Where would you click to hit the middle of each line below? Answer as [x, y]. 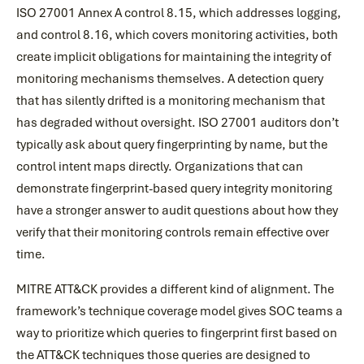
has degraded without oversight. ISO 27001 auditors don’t [178, 123]
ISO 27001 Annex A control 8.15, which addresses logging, [179, 13]
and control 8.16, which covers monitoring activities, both [177, 35]
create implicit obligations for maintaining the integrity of [174, 57]
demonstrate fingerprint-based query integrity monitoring [174, 188]
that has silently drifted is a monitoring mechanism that [171, 101]
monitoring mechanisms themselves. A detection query [170, 79]
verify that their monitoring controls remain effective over [173, 232]
